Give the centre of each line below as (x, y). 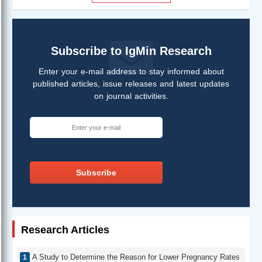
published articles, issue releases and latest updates (131, 83)
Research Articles (65, 230)
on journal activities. (131, 96)
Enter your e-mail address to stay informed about (131, 71)
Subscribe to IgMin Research (131, 51)
